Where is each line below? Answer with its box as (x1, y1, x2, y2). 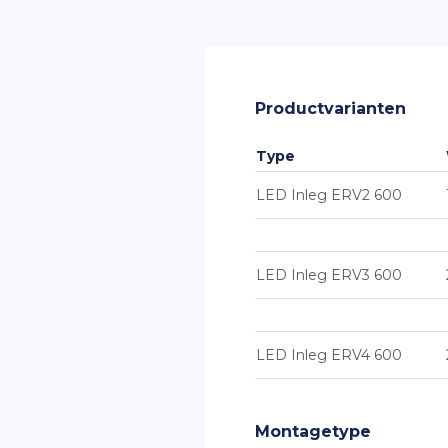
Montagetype (255, 422, 371, 441)
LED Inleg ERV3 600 (256, 266, 402, 284)
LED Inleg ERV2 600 (256, 186, 402, 204)
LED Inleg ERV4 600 (256, 346, 402, 364)
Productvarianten (255, 99, 406, 118)
